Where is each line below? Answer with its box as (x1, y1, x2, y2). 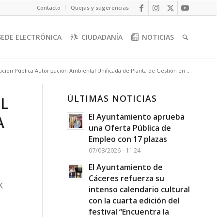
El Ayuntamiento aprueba (88, 111, 185, 122)
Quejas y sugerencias (71, 4, 129, 11)
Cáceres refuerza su (88, 173, 164, 184)
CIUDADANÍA (81, 32, 123, 42)
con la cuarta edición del (88, 195, 180, 206)
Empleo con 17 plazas (88, 134, 167, 144)
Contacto (37, 4, 61, 11)
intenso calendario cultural (88, 184, 190, 195)
